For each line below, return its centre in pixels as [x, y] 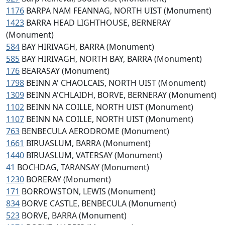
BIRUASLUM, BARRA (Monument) [88, 143]
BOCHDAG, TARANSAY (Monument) [83, 167]
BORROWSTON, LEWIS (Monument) [89, 191]
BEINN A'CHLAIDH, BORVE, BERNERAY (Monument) [121, 95]
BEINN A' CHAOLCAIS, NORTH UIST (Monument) [116, 83]
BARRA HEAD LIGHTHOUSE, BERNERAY [98, 23]
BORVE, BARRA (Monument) [74, 215]
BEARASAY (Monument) [66, 71]
